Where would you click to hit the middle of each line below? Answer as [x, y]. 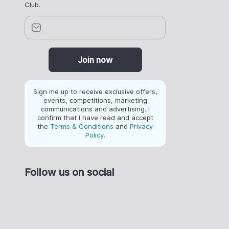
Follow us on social [70, 172]
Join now [95, 60]
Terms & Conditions [82, 126]
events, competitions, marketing [95, 100]
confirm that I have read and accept [95, 117]
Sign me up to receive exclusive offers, [95, 91]
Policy [94, 135]
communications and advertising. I [95, 109]
